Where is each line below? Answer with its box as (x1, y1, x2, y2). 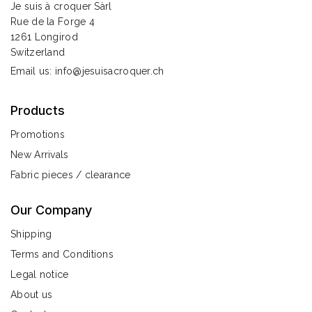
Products (10, 102, 65, 118)
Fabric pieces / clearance (10, 169, 131, 180)
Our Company (10, 202, 92, 217)
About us (10, 288, 53, 300)
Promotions (10, 128, 65, 140)
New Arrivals (10, 148, 69, 160)
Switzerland (10, 46, 65, 58)
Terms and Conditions (10, 248, 114, 260)
